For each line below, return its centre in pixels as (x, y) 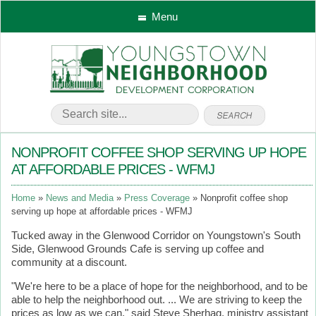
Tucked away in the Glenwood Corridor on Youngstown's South (156, 236)
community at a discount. (69, 262)
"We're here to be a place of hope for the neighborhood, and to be (159, 286)
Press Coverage (157, 198)
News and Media (80, 198)
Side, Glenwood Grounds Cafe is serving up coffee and (138, 249)
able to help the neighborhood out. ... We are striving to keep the (157, 300)
